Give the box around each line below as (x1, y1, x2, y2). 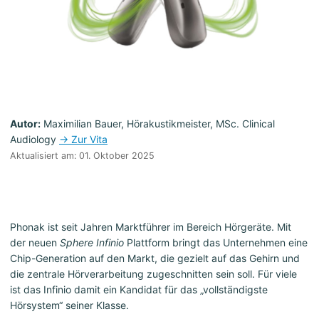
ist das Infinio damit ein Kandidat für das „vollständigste (10, 283, 268, 296)
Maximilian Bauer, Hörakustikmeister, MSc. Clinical (41, 117, 275, 130)
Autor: (10, 117, 41, 130)
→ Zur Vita (59, 133, 108, 146)
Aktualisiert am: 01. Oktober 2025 (10, 150, 155, 162)
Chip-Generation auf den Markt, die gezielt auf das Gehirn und (10, 252, 300, 265)
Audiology (10, 133, 59, 146)
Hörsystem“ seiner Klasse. (10, 299, 129, 312)
